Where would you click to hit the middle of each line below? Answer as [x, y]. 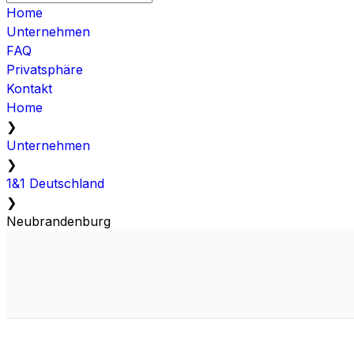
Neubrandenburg [58, 221]
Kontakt [29, 88]
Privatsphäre [45, 69]
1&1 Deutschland [55, 183]
